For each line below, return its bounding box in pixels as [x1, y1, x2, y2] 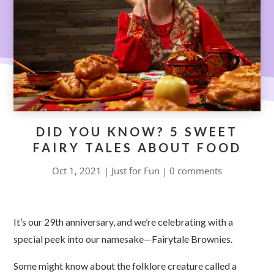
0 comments [169, 164, 222, 177]
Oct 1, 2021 [52, 164, 102, 177]
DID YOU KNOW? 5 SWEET [36, 124, 238, 139]
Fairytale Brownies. [152, 232, 235, 245]
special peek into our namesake [13, 232, 144, 245]
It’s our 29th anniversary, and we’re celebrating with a [13, 215, 234, 228]
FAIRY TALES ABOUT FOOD [32, 139, 242, 155]
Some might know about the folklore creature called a [13, 259, 237, 272]
